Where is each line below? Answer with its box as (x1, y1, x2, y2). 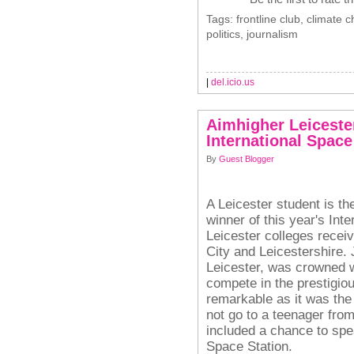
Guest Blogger (219, 154, 274, 164)
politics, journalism (206, 28, 298, 40)
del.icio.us (211, 77, 254, 88)
